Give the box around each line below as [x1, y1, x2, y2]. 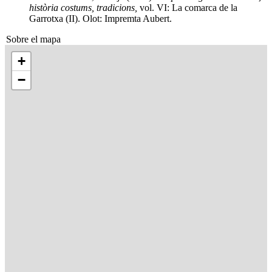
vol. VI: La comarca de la [137, 2, 237, 13]
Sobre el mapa [6, 34, 61, 44]
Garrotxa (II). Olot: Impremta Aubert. [29, 13, 172, 24]
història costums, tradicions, [29, 2, 137, 13]
